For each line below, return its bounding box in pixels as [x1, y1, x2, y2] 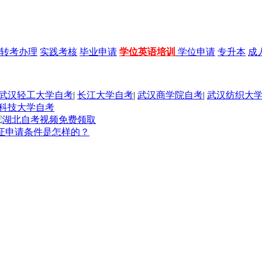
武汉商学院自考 [137, 89, 203, 100]
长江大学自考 [77, 89, 133, 100]
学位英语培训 [119, 46, 175, 57]
